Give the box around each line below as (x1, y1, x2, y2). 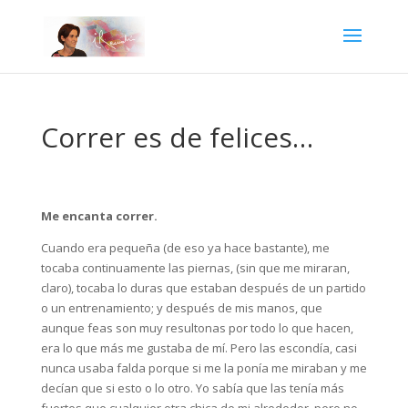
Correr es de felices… (40, 118, 313, 156)
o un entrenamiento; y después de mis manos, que (40, 300, 322, 316)
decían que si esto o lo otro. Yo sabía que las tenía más (40, 380, 344, 396)
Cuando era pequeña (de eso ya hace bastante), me (40, 240, 330, 256)
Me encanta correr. (40, 208, 158, 224)
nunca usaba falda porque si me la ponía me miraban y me (40, 360, 367, 376)
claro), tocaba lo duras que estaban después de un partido (40, 280, 366, 296)
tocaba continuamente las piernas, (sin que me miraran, (40, 260, 350, 276)
